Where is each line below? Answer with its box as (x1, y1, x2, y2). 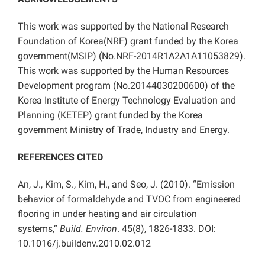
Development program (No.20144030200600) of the (18, 79, 235, 91)
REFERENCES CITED (18, 151, 103, 163)
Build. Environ (60, 222, 117, 234)
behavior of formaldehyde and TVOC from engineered (18, 193, 241, 205)
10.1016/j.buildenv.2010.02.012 (18, 237, 151, 249)
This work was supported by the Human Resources (18, 64, 229, 76)
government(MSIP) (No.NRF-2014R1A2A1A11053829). (18, 50, 245, 62)
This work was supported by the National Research (18, 20, 229, 32)
